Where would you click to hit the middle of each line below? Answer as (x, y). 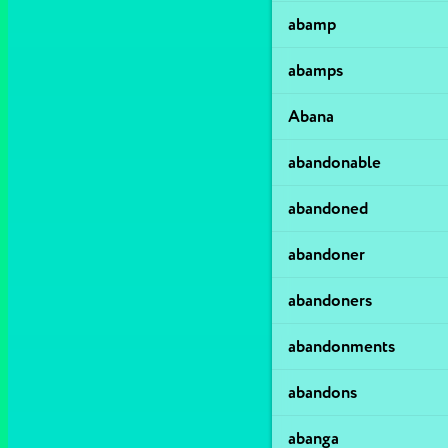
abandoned (328, 208)
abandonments (341, 346)
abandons (322, 392)
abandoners (330, 300)
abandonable (334, 162)
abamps (315, 70)
